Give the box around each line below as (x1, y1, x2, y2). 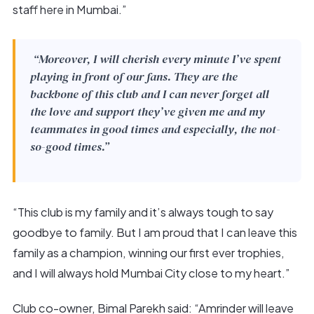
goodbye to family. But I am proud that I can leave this (12, 224, 297, 240)
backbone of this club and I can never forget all (29, 86, 269, 103)
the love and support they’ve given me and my (29, 104, 265, 121)
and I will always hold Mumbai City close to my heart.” (12, 265, 290, 280)
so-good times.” (29, 139, 109, 156)
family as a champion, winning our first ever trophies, (12, 245, 285, 260)
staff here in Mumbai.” (12, 2, 127, 18)
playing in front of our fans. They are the (29, 69, 238, 86)
